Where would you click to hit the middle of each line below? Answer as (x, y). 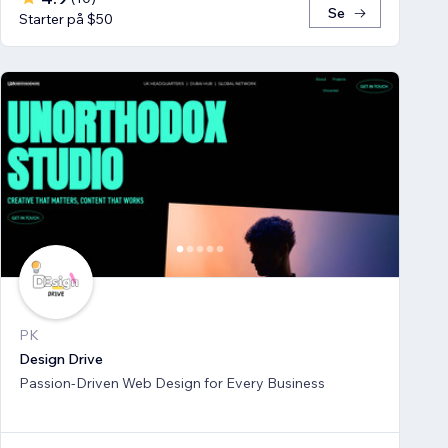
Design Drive (61, 358)
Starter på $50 (66, 19)
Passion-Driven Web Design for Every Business (172, 382)
